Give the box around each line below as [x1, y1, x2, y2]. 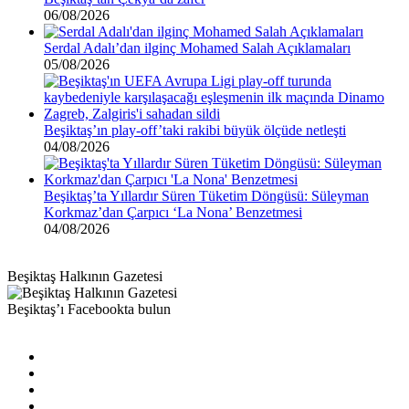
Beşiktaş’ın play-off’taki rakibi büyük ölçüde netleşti [44, 122, 346, 139]
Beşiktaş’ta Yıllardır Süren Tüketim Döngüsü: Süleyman [44, 188, 369, 204]
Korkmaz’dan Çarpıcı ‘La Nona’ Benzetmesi [44, 204, 302, 221]
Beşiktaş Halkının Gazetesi [7, 268, 163, 285]
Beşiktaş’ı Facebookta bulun [7, 301, 171, 318]
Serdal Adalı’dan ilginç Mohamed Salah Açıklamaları [44, 40, 351, 57]
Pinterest [43, 381, 92, 397]
